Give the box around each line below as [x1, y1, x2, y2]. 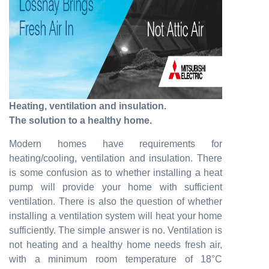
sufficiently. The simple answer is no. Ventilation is [9, 225, 223, 235]
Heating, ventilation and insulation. [9, 101, 166, 111]
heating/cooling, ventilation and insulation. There [9, 153, 223, 163]
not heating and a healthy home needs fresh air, [9, 240, 223, 250]
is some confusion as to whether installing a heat [9, 168, 223, 178]
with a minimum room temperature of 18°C [9, 254, 223, 264]
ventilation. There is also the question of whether [9, 196, 223, 207]
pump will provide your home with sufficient [9, 182, 223, 192]
